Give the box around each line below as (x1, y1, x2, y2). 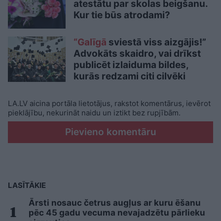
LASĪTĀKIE (8, 181, 46, 190)
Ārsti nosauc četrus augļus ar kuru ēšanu (29, 198, 201, 208)
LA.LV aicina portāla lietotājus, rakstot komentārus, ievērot (8, 99, 211, 109)
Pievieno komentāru (65, 126, 156, 138)
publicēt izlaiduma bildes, (74, 59, 188, 71)
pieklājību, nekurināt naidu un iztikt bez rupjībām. (8, 108, 181, 118)
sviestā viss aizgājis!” (107, 37, 206, 48)
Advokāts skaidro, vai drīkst (74, 48, 201, 60)
